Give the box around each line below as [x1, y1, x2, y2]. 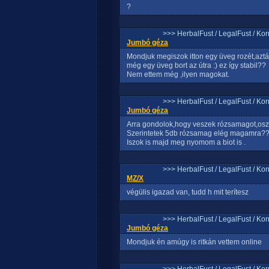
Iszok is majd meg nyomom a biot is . [127, 138, 246, 147]
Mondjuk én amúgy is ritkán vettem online [127, 238, 262, 246]
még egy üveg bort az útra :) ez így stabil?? [127, 61, 266, 70]
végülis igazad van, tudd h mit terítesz [127, 188, 249, 196]
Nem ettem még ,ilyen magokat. [127, 70, 229, 79]
